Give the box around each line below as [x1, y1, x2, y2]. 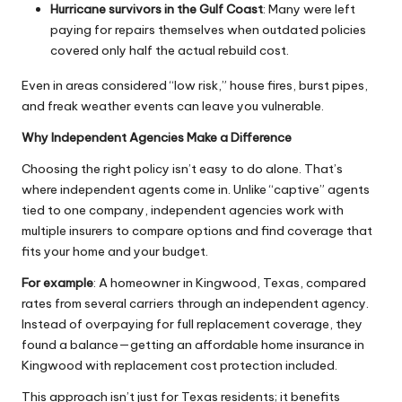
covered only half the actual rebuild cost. [50, 42, 289, 59]
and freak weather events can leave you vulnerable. [22, 98, 324, 115]
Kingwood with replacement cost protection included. [22, 357, 337, 374]
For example [22, 275, 93, 292]
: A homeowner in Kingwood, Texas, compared [93, 275, 366, 292]
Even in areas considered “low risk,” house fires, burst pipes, [22, 77, 368, 94]
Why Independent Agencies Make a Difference [22, 129, 292, 146]
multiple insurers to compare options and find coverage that [22, 223, 372, 240]
